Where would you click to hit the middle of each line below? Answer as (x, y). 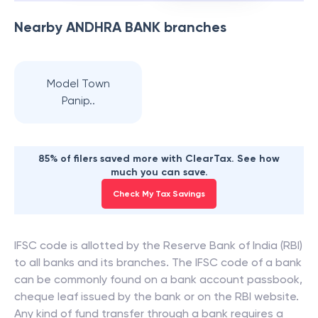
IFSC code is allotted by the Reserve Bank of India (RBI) (158, 245)
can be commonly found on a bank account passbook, (158, 279)
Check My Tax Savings (159, 194)
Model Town (78, 83)
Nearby (40, 27)
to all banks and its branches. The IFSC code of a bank (158, 262)
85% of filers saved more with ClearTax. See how (159, 159)
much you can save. (159, 172)
